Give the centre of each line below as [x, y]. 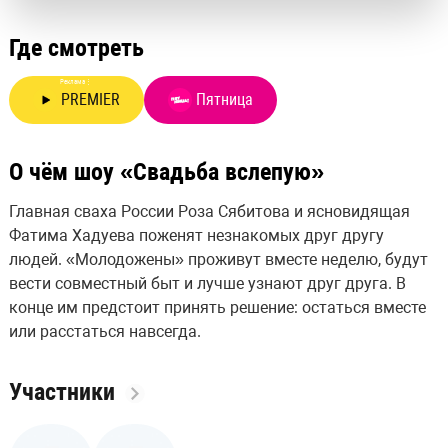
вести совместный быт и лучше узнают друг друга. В [207, 283]
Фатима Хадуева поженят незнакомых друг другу [196, 235]
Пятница [224, 99]
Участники [64, 392]
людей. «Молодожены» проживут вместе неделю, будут [218, 259]
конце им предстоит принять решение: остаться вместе [217, 307]
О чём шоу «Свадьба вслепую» [166, 172]
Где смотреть [76, 48]
